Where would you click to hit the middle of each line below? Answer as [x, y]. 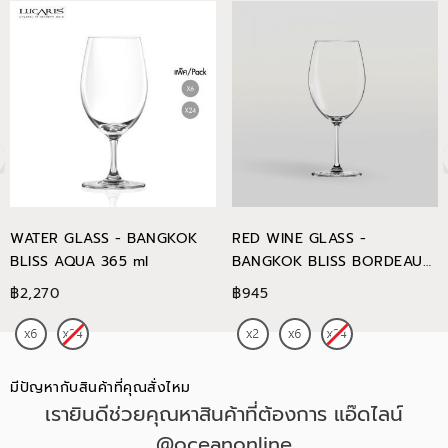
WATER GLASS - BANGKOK [104, 238]
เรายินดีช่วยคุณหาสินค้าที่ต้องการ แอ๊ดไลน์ [224, 414]
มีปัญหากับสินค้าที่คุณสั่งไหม [100, 387]
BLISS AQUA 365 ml [79, 261]
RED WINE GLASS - [299, 238]
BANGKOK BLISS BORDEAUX [332, 261]
